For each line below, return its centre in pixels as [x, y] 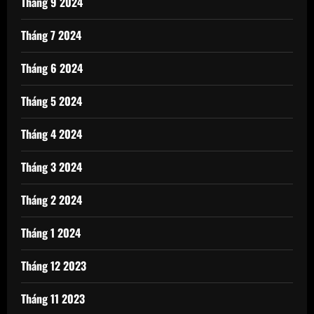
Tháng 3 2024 [52, 167]
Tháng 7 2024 [51, 35]
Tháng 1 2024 [51, 233]
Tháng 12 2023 [54, 266]
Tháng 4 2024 [52, 134]
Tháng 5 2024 [52, 101]
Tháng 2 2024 [52, 200]
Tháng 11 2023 [53, 299]
